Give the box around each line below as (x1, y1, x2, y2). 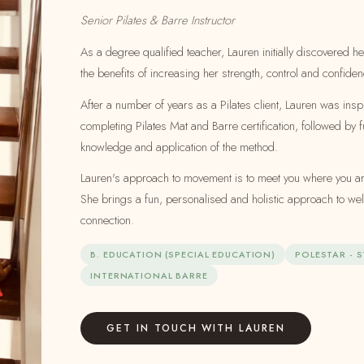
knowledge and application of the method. (80, 137, 279, 156)
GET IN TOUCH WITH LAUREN (106, 320, 285, 336)
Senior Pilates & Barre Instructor (80, 11, 236, 29)
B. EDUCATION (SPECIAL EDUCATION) (90, 248, 276, 262)
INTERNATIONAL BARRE (90, 268, 208, 282)
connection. (80, 211, 135, 230)
